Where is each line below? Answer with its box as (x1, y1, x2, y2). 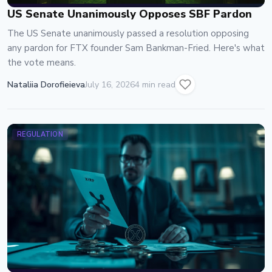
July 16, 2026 (85, 78, 135, 90)
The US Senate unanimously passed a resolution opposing (7, 27, 249, 39)
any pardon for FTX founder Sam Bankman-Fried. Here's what (7, 42, 265, 54)
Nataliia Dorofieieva (7, 78, 85, 90)
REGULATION (17, 130, 63, 139)
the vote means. (7, 56, 76, 69)
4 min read (135, 78, 175, 90)
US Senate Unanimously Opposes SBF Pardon (7, 7, 252, 21)
